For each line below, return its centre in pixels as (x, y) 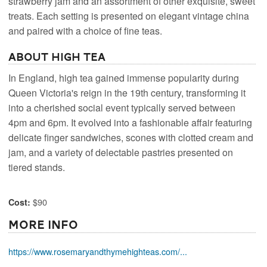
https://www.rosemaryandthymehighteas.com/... (98, 252)
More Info (44, 225)
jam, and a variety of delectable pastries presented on (121, 152)
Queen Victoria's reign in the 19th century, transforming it (127, 92)
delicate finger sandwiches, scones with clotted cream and (131, 137)
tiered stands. (37, 167)
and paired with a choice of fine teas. (86, 30)
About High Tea (57, 57)
